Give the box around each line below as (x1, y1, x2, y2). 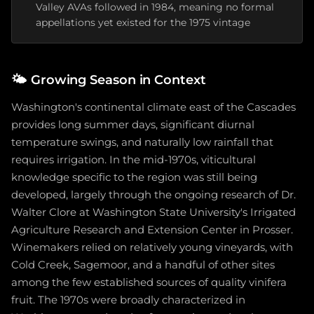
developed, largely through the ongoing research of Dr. (11, 189, 296, 201)
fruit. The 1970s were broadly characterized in (11, 294, 245, 306)
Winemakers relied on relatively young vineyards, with (11, 241, 293, 254)
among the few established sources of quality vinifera (11, 276, 287, 289)
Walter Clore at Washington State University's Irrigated (11, 206, 296, 219)
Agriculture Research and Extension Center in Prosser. (11, 224, 293, 236)
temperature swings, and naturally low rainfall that (11, 136, 273, 149)
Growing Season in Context (30, 71, 206, 88)
